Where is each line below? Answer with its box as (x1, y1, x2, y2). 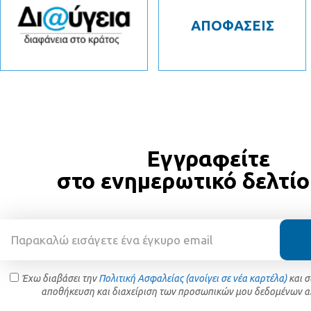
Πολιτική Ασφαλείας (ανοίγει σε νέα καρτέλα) (99, 272, 289, 284)
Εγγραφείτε (146, 145, 270, 171)
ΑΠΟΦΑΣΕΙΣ (190, 17, 274, 34)
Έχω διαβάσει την (22, 272, 99, 284)
